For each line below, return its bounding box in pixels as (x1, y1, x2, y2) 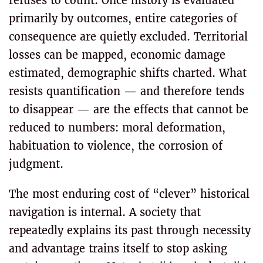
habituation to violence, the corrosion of (9, 139, 222, 153)
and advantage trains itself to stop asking (9, 242, 227, 255)
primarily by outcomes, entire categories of (9, 12, 237, 25)
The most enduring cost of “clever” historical (9, 187, 249, 201)
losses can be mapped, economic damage (9, 48, 225, 62)
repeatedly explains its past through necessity (9, 224, 251, 237)
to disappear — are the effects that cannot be (9, 103, 248, 116)
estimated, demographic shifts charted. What (9, 66, 247, 80)
